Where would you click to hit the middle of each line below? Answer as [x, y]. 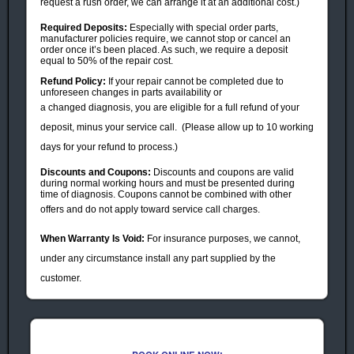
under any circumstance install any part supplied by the [158, 258]
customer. [61, 278]
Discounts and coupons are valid [222, 172]
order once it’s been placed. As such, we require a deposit [164, 49]
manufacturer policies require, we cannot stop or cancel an [166, 38]
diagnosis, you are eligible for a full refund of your [194, 107]
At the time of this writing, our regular [203, 307]
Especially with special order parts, [203, 27]
